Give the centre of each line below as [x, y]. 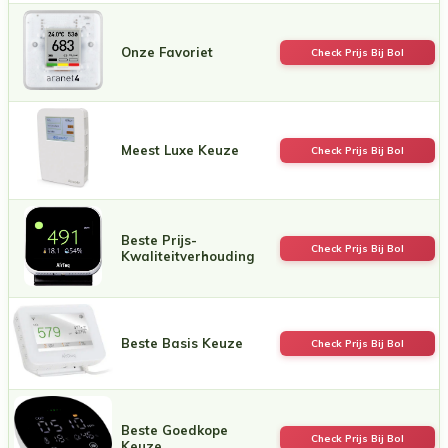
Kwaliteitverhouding [187, 255]
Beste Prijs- [159, 239]
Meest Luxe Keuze [180, 149]
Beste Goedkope [174, 429]
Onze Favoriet [167, 51]
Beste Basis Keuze [182, 342]
